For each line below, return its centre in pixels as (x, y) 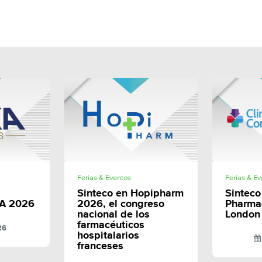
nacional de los (114, 214)
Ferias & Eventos (104, 178)
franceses (101, 246)
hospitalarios (108, 235)
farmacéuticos (111, 225)
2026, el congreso (121, 204)
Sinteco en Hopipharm (131, 193)
